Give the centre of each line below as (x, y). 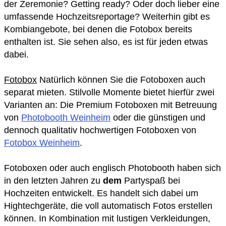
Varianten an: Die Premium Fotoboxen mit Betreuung (110, 105)
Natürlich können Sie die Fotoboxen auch (121, 80)
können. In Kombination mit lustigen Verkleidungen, (107, 219)
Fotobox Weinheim (42, 143)
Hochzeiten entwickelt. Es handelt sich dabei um (101, 193)
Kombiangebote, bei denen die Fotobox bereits (98, 30)
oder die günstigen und (158, 118)
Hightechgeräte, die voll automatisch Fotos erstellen (108, 206)
